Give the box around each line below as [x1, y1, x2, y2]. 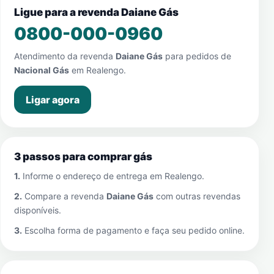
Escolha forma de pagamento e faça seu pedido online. [22, 225, 245, 235]
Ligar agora [26, 94, 80, 106]
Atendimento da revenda [14, 51, 116, 61]
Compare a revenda [22, 191, 106, 201]
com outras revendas [154, 191, 240, 201]
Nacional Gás [14, 65, 69, 75]
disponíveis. [14, 205, 61, 215]
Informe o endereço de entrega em [20, 171, 165, 181]
